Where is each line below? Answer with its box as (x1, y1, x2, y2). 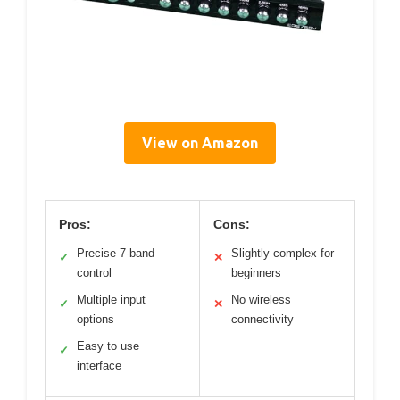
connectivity (231, 312, 294, 326)
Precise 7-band (77, 246, 154, 260)
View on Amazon (142, 134, 258, 151)
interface (77, 358, 121, 372)
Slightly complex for (231, 246, 334, 260)
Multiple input (77, 292, 146, 306)
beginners (231, 265, 281, 279)
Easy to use (77, 338, 139, 353)
